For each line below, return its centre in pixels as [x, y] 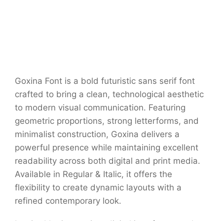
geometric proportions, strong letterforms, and [107, 121]
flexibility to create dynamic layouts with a [98, 188]
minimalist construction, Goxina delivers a [97, 134]
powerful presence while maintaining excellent [107, 148]
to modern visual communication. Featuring [100, 108]
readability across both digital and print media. [108, 161]
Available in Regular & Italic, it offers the [93, 174]
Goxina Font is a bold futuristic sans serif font [105, 81]
